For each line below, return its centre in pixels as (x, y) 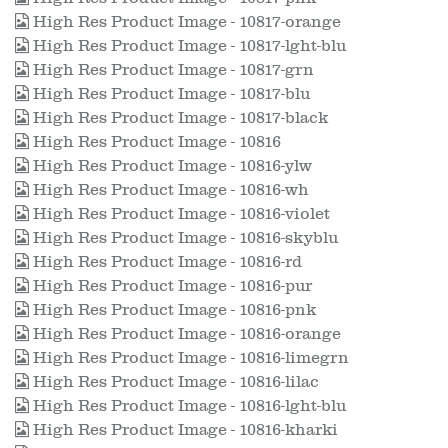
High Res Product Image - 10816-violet (179, 214)
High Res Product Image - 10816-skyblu (183, 238)
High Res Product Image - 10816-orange (185, 334)
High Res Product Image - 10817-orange (185, 22)
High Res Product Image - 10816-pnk (172, 310)
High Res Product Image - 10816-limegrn (189, 358)
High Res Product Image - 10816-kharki (183, 430)
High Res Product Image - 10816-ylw (170, 166)
